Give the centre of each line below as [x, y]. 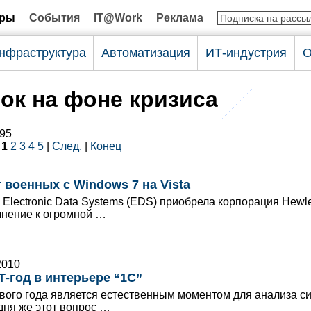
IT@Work [118, 18]
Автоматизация [145, 53]
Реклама [180, 18]
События [54, 18]
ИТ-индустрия [246, 53]
